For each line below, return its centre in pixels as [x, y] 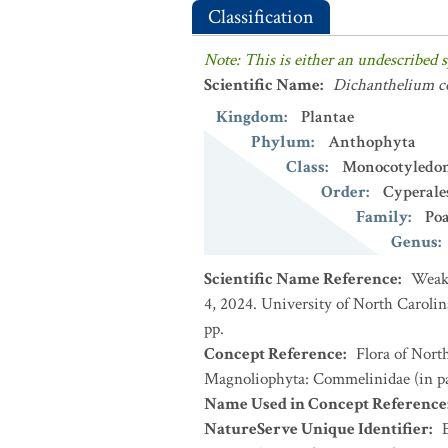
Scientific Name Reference [301, 279]
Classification [261, 17]
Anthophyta [372, 142]
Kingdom [250, 117]
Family [382, 217]
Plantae [327, 117]
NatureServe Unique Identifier [316, 429]
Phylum [281, 142]
